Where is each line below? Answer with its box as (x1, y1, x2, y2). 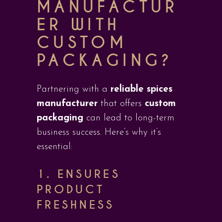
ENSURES (57, 167, 120, 181)
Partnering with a (37, 85, 111, 94)
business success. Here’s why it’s (37, 128, 161, 137)
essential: (37, 142, 72, 152)
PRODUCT (37, 182, 105, 197)
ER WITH (37, 15, 120, 35)
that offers (98, 99, 145, 109)
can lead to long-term (83, 113, 174, 123)
